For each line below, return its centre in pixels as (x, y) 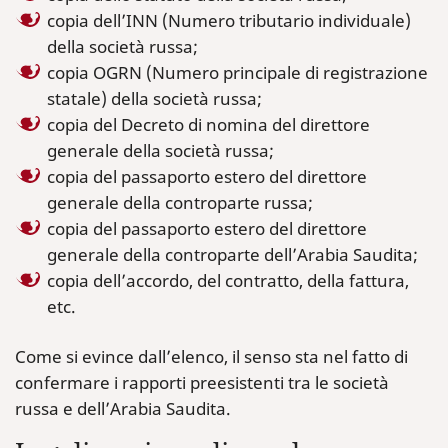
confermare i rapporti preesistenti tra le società (202, 382)
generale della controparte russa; (180, 202)
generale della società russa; (160, 150)
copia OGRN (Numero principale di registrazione (237, 72)
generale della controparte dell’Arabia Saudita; (232, 254)
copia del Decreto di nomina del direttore (208, 124)
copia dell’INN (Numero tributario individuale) (229, 20)
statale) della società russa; (154, 98)
